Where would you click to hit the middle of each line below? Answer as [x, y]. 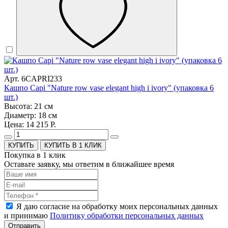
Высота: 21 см [28, 106]
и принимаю [27, 216]
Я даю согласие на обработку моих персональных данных [117, 207]
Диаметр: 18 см [31, 116]
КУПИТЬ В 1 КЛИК [73, 146]
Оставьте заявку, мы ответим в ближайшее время [89, 164]
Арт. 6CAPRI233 [33, 79]
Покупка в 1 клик [35, 155]
